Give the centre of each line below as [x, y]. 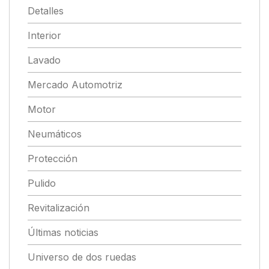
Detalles [46, 11]
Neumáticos [55, 134]
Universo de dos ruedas [82, 257]
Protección [53, 159]
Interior [44, 36]
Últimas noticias [63, 233]
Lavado [44, 60]
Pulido [42, 183]
